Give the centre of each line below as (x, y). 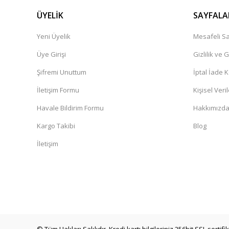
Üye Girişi (51, 54)
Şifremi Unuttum (62, 72)
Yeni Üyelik (54, 36)
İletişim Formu (58, 90)
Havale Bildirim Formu (70, 108)
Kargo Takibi (56, 126)
